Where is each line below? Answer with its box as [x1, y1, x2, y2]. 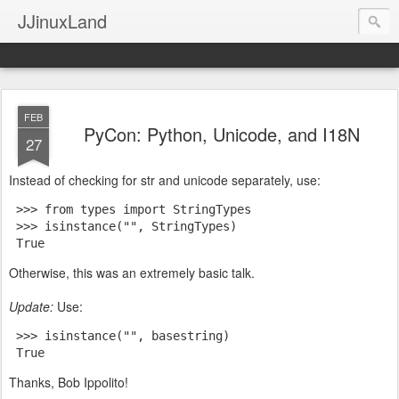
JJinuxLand [18, 8, 107, 34]
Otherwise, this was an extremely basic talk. [9, 264, 255, 281]
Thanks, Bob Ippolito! [9, 373, 128, 391]
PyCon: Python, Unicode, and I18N [84, 121, 360, 147]
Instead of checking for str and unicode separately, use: [9, 171, 321, 189]
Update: [9, 297, 53, 315]
